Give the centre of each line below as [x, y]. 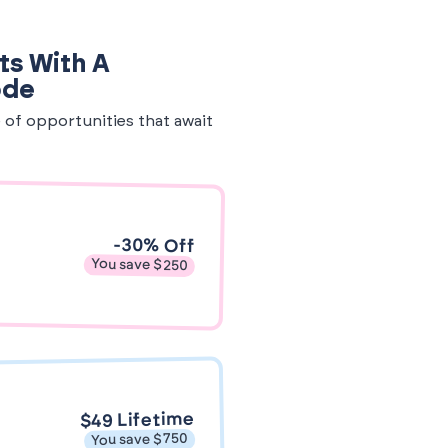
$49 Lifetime [137, 420]
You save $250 [139, 265]
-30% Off [154, 246]
